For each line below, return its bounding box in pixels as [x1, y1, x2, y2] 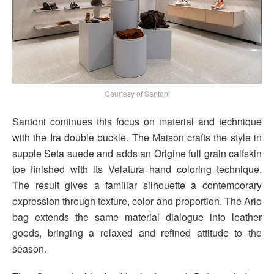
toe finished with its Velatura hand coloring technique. [12, 162, 262, 177]
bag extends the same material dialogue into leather [12, 210, 262, 224]
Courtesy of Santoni [104, 88, 170, 99]
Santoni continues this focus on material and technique [12, 114, 262, 129]
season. [12, 242, 46, 256]
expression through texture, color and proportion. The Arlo [12, 194, 262, 209]
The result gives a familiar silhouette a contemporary [12, 178, 262, 193]
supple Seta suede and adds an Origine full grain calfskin [12, 146, 262, 161]
